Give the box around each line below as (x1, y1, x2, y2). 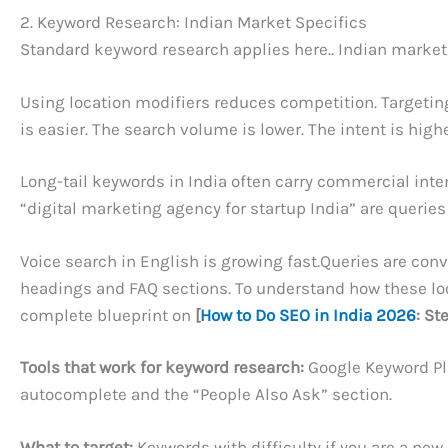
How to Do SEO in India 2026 (200, 304, 416, 325)
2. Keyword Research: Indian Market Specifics (20, 12, 367, 33)
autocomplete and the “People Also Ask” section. (20, 384, 392, 405)
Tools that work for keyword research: (20, 357, 304, 378)
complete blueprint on (20, 304, 195, 325)
